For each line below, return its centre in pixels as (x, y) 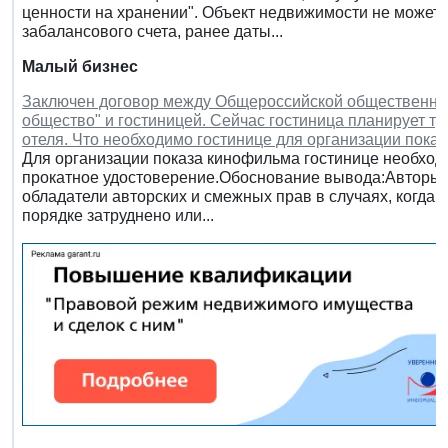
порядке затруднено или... (118, 215)
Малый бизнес (80, 66)
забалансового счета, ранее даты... (152, 31)
